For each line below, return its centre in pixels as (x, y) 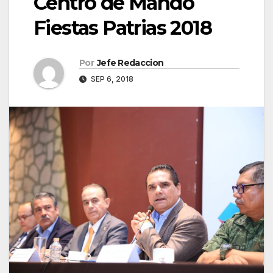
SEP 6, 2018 (111, 79)
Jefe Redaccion (130, 63)
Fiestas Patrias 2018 (122, 28)
